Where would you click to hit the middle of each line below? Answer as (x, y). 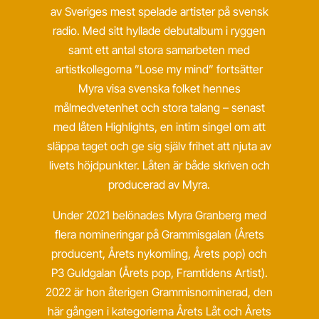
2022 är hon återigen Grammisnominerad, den (159, 292)
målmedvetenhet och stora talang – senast (159, 108)
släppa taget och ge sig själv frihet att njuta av (159, 146)
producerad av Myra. (159, 184)
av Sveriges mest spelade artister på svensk (159, 11)
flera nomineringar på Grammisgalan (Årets (159, 234)
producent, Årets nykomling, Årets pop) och (159, 253)
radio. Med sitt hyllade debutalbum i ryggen (159, 31)
